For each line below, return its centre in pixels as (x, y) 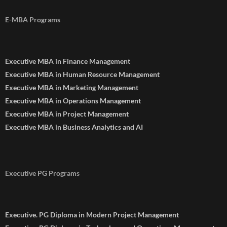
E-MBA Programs (33, 20)
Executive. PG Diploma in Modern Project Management (92, 215)
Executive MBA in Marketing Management (72, 88)
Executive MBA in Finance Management (68, 61)
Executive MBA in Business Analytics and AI (74, 127)
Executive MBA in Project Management (67, 114)
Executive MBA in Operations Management (73, 101)
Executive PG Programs (42, 173)
